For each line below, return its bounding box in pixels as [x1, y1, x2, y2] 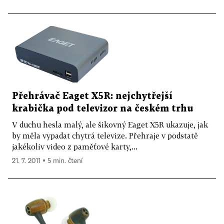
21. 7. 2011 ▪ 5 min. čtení [12, 157, 82, 164]
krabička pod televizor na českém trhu [12, 104, 193, 113]
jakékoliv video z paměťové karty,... [12, 141, 137, 151]
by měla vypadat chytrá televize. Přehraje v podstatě [12, 130, 198, 140]
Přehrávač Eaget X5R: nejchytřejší [12, 91, 172, 100]
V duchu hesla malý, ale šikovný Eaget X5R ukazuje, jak [12, 119, 208, 129]
